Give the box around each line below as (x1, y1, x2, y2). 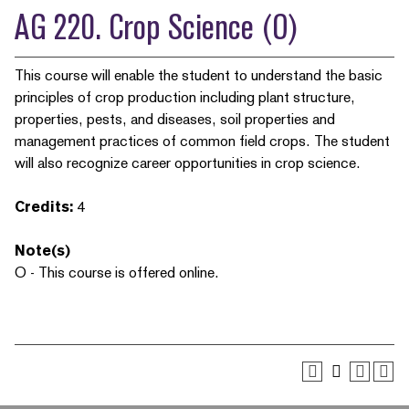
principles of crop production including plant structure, (15, 89, 355, 106)
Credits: (15, 198, 73, 215)
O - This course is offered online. (15, 264, 219, 281)
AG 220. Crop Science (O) (15, 6, 299, 48)
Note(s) (15, 242, 70, 259)
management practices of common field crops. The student (15, 132, 390, 150)
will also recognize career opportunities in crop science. (15, 154, 361, 172)
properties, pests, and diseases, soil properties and (15, 110, 335, 128)
